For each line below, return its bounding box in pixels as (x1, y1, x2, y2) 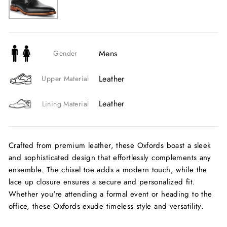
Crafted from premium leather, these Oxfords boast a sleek (9, 139, 211, 151)
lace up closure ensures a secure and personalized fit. (9, 176, 196, 187)
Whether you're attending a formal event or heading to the (9, 188, 212, 200)
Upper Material (42, 73, 89, 84)
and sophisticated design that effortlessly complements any (9, 152, 211, 163)
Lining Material (42, 98, 89, 109)
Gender (53, 48, 78, 59)
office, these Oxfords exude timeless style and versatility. (9, 200, 204, 212)
